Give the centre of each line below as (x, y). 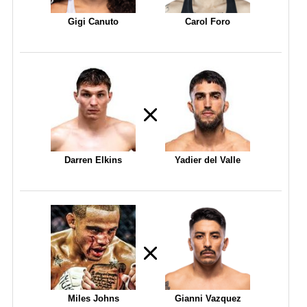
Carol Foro (208, 21)
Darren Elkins (94, 160)
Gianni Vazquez (208, 298)
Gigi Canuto (94, 21)
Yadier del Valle (208, 160)
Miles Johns (93, 298)
